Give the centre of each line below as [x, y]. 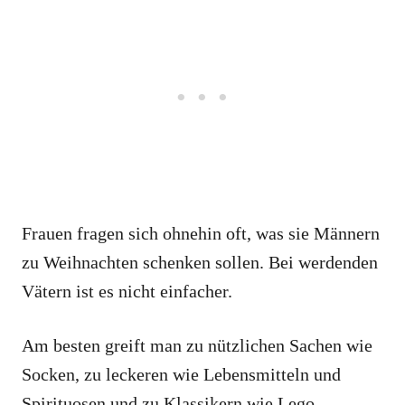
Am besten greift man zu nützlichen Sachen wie [197, 346]
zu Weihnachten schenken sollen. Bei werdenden [200, 263]
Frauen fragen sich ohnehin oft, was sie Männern [201, 234]
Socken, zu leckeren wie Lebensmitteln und [181, 375]
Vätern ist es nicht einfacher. [127, 292]
